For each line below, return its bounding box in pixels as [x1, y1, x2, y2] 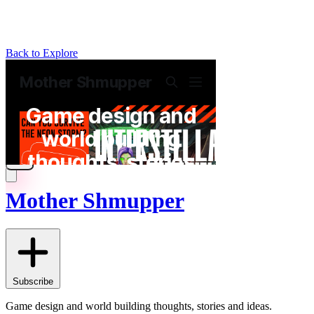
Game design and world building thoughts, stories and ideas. [6, 300, 272, 313]
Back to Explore [6, 47, 78, 59]
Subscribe [13, 276, 53, 287]
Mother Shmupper [6, 187, 184, 213]
